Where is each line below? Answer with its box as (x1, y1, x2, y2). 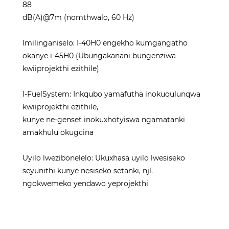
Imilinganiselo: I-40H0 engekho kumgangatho (22, 38, 188, 48)
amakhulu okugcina (22, 128, 94, 138)
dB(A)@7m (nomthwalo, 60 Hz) (22, 13, 134, 22)
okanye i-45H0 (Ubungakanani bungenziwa (22, 51, 176, 61)
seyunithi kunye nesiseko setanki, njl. (22, 166, 153, 176)
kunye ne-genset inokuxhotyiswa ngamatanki (22, 115, 185, 125)
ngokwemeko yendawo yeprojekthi (22, 179, 148, 189)
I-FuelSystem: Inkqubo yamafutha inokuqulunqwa (22, 89, 200, 99)
